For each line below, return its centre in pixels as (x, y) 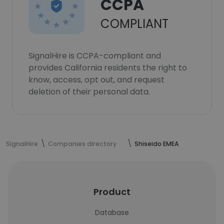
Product (112, 192)
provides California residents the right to (108, 68)
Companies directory (82, 144)
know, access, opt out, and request (96, 80)
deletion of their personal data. (89, 92)
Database (112, 212)
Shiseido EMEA (157, 144)
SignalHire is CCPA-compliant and (95, 56)
